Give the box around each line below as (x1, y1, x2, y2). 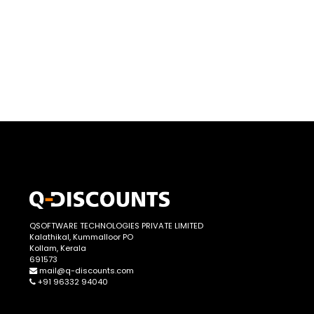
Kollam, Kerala (29, 243, 86, 254)
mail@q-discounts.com (37, 265, 134, 277)
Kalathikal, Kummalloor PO (29, 231, 133, 243)
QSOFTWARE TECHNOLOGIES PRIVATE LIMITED (29, 220, 203, 232)
